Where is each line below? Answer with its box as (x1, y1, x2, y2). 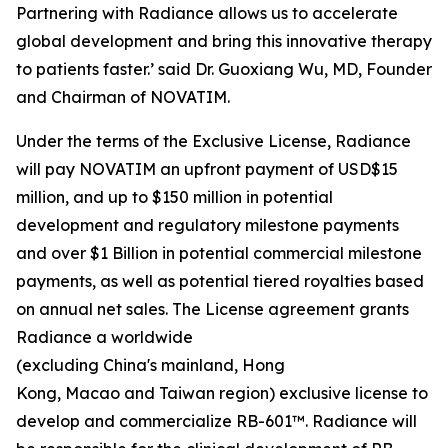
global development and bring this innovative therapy (16, 31, 432, 51)
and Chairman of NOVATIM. (16, 87, 230, 107)
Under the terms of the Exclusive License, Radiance (16, 131, 411, 151)
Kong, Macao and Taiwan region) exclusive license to (16, 383, 428, 403)
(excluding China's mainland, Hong (16, 355, 285, 375)
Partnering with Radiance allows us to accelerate (16, 3, 398, 23)
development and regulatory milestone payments (16, 215, 399, 235)
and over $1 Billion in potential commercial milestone (16, 243, 422, 263)
